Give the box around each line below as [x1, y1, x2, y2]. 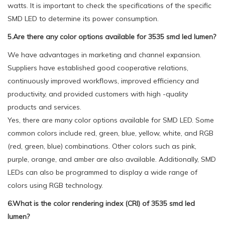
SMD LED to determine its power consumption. [8, 14, 159, 23]
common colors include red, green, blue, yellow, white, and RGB [8, 128, 213, 138]
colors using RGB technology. [8, 180, 103, 190]
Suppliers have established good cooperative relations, [8, 63, 188, 72]
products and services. [8, 102, 81, 111]
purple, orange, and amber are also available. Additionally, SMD [8, 154, 216, 164]
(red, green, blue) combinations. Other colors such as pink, [8, 141, 196, 151]
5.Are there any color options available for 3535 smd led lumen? [8, 32, 216, 41]
